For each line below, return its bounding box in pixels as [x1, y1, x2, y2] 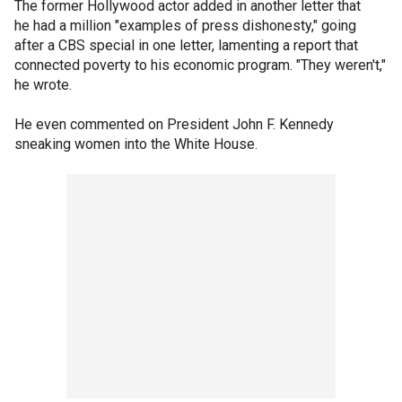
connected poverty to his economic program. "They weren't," [14, 56, 386, 74]
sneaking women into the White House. [14, 135, 258, 153]
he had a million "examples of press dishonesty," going [14, 16, 356, 34]
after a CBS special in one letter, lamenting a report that [14, 36, 358, 54]
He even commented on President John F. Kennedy [14, 115, 334, 133]
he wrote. [14, 75, 72, 93]
